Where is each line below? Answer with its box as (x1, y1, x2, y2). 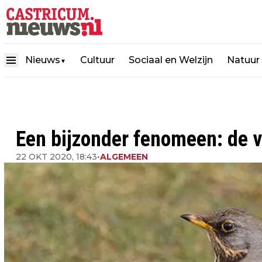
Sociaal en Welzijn (129, 54, 213, 65)
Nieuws (25, 54, 60, 65)
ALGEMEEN (100, 151, 148, 162)
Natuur (227, 54, 260, 65)
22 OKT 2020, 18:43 (16, 151, 97, 162)
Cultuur (80, 54, 115, 65)
